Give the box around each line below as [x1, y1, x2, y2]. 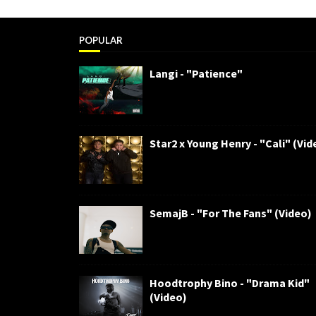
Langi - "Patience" [150, 66, 243, 80]
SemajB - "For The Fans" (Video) [150, 206, 312, 220]
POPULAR [79, 35, 123, 46]
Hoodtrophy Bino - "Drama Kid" [150, 276, 310, 290]
